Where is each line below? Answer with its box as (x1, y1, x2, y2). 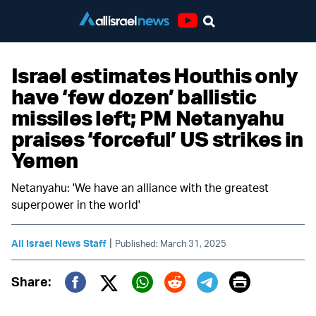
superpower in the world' (11, 197, 140, 212)
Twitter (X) (99, 288, 194, 315)
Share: (11, 274, 51, 289)
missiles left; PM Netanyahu (11, 104, 284, 130)
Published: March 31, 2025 (115, 238, 226, 249)
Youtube (177, 27, 229, 45)
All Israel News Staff (11, 237, 107, 249)
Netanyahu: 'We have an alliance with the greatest (11, 181, 269, 195)
